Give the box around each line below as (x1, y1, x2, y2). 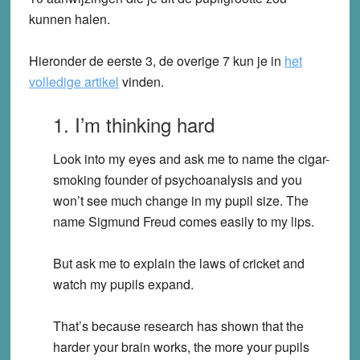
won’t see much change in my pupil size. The (52, 190, 309, 210)
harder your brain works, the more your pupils (52, 337, 309, 356)
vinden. (118, 72, 164, 91)
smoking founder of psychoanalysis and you (52, 170, 302, 189)
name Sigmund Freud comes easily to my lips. (52, 211, 314, 231)
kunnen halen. (28, 9, 110, 28)
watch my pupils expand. (52, 274, 194, 293)
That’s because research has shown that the (52, 316, 304, 335)
